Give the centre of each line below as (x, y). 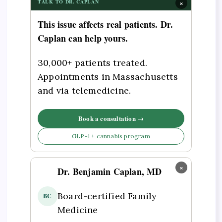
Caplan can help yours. (83, 38)
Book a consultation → (111, 118)
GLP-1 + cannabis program (111, 136)
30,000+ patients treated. (92, 63)
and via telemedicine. (84, 91)
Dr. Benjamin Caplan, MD (110, 171)
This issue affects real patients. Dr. (106, 24)
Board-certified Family (107, 196)
